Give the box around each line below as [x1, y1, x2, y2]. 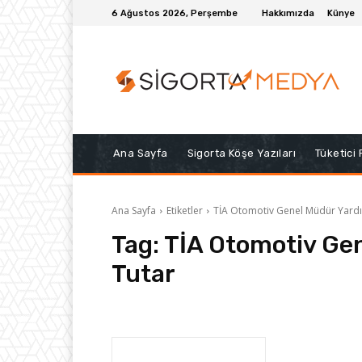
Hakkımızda [262, 7, 314, 19]
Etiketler [166, 204, 203, 218]
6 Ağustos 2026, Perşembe [112, 7, 238, 19]
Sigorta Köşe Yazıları [187, 147, 297, 160]
